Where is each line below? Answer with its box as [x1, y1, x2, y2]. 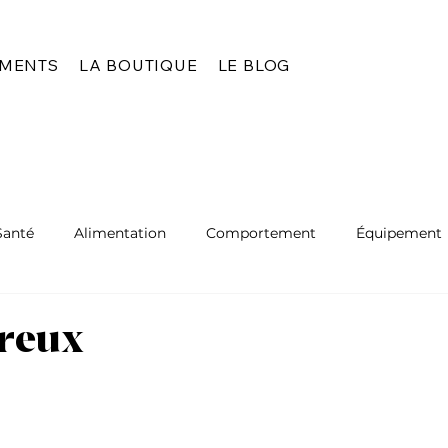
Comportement [206, 223, 316, 242]
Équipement [356, 223, 442, 242]
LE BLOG [217, 54, 291, 75]
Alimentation [74, 223, 166, 242]
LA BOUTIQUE [78, 54, 198, 75]
